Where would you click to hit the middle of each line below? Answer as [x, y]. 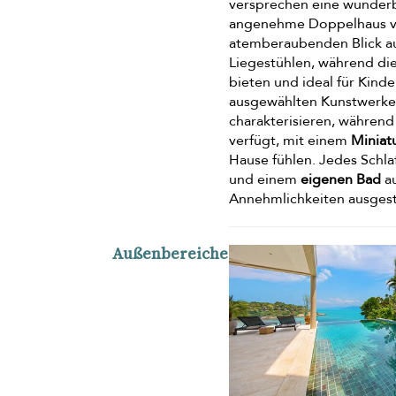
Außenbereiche [170, 253]
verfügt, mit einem [290, 140]
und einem [265, 179]
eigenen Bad [341, 179]
